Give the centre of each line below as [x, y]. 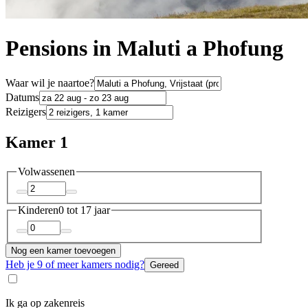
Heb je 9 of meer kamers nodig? [75, 264]
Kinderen [38, 210]
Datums [22, 97]
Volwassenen [46, 171]
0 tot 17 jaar [84, 210]
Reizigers [26, 111]
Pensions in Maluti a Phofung [144, 48]
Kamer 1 [37, 142]
